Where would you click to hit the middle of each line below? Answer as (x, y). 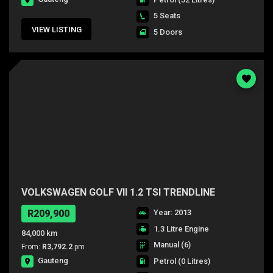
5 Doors (168, 32)
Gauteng (53, 261)
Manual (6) (172, 245)
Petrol (166, 261)
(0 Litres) (194, 261)
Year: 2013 (172, 212)
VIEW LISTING (57, 29)
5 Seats (167, 16)
